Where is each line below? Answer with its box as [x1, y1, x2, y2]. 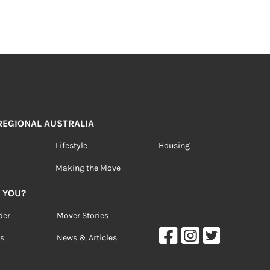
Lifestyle [55, 140, 87, 151]
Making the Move [55, 163, 121, 173]
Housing [158, 140, 190, 151]
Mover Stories [57, 210, 109, 221]
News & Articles [57, 233, 118, 243]
